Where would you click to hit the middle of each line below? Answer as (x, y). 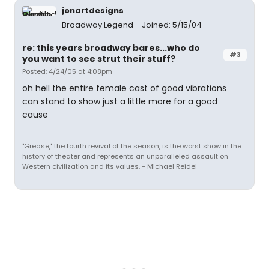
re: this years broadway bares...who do (111, 48)
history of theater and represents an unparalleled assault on (125, 156)
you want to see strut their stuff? (99, 59)
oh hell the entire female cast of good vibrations (124, 88)
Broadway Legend (98, 25)
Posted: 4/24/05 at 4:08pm (67, 71)
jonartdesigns (93, 11)
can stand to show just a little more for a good (120, 101)
